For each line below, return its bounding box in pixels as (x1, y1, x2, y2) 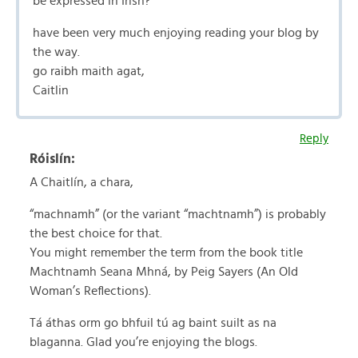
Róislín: (30, 152, 75, 165)
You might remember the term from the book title (30, 246, 303, 259)
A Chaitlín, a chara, (30, 176, 133, 189)
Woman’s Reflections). (30, 284, 151, 297)
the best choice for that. (30, 227, 162, 240)
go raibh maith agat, (33, 65, 145, 78)
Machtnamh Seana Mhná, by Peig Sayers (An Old (30, 265, 298, 278)
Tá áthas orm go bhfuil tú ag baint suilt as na (30, 316, 276, 329)
